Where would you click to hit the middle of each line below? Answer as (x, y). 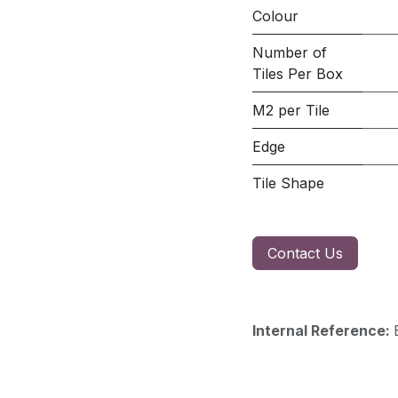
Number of (290, 52)
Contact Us (305, 253)
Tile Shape (288, 183)
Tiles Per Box (298, 74)
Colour (275, 16)
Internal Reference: (323, 330)
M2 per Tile (291, 110)
